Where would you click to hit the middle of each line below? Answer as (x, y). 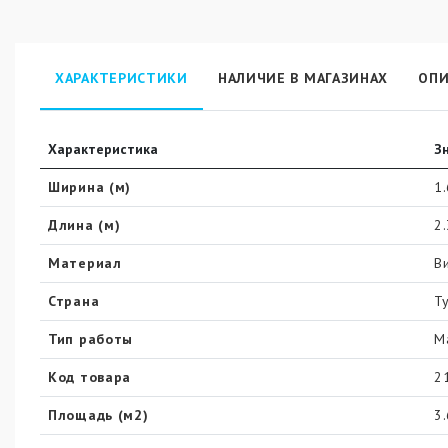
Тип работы (90, 339)
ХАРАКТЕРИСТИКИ (121, 78)
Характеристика (103, 149)
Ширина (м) (89, 187)
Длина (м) (84, 225)
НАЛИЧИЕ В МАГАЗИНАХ (303, 78)
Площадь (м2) (98, 415)
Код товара (89, 377)
